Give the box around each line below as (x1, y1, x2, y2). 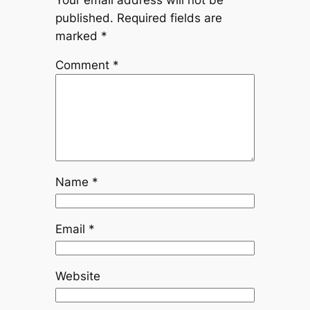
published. (55, 10, 113, 25)
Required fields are (116, 10, 222, 25)
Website (55, 269, 100, 284)
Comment (55, 58, 113, 73)
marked (55, 28, 101, 43)
